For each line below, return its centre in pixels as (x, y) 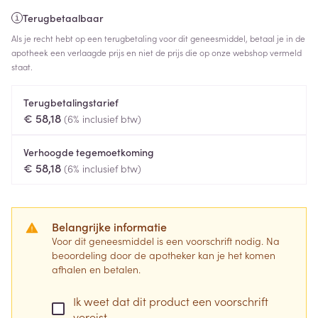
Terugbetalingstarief (71, 102)
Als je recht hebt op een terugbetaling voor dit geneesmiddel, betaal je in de (158, 38)
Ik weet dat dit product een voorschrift (171, 301)
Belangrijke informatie (109, 226)
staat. (22, 66)
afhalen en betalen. (96, 269)
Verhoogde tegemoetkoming (89, 152)
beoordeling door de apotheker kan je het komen (164, 255)
